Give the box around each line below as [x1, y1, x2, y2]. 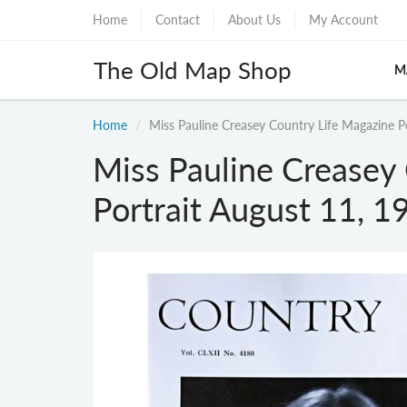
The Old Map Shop [94, 55, 292, 84]
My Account [309, 12, 378, 27]
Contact [155, 12, 200, 27]
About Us [228, 12, 281, 27]
